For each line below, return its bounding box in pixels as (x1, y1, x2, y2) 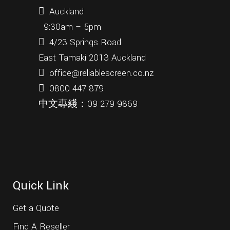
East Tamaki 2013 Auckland (39, 51, 146, 64)
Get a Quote (13, 202, 59, 215)
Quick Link (13, 178, 69, 194)
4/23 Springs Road (49, 36, 121, 49)
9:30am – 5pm (41, 21, 101, 33)
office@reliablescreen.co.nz (49, 67, 154, 80)
